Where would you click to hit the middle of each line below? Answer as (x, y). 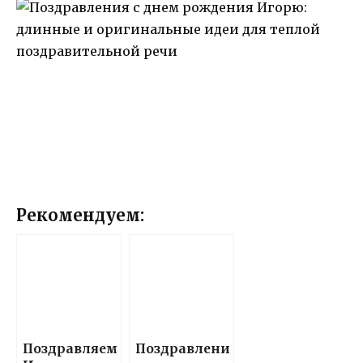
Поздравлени (183, 349)
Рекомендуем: (80, 216)
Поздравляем (70, 349)
